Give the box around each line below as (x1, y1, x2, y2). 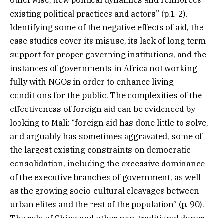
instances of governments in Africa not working (10, 63, 197, 74)
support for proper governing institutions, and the (10, 49, 206, 60)
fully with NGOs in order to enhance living (10, 76, 174, 88)
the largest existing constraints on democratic (10, 145, 191, 156)
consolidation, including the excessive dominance (10, 158, 205, 169)
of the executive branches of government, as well (10, 172, 200, 183)
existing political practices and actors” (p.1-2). (10, 8, 188, 19)
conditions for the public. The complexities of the (10, 90, 202, 101)
